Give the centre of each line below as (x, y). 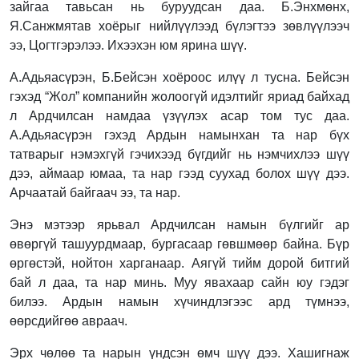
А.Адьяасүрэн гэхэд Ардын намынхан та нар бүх (179, 135)
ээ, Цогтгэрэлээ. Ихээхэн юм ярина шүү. (128, 45)
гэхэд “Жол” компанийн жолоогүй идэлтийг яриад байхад (179, 96)
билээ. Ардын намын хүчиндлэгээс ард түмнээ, (179, 301)
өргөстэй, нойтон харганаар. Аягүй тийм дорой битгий (179, 263)
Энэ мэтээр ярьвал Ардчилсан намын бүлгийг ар (179, 224)
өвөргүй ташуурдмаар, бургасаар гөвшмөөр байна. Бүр (179, 244)
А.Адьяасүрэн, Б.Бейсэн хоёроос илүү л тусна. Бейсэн (179, 77)
